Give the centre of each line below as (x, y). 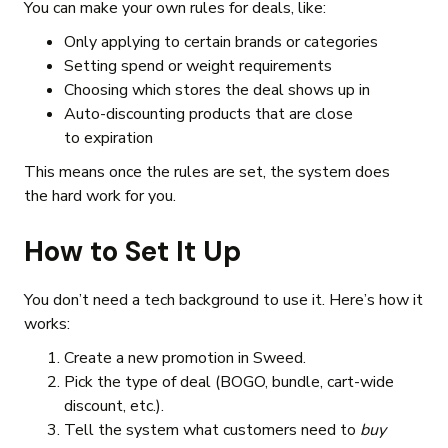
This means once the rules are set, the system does (207, 172)
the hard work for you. (100, 196)
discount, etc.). (114, 406)
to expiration (110, 138)
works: (49, 324)
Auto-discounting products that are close (208, 114)
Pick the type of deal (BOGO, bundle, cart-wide (229, 382)
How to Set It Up (132, 252)
